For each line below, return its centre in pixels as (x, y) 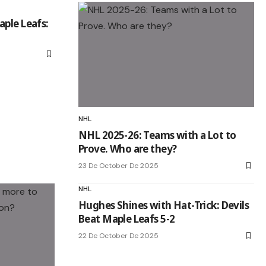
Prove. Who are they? (128, 149)
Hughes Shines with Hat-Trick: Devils (164, 205)
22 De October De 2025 (118, 236)
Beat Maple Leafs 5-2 (127, 219)
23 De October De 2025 (118, 166)
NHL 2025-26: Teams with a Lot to (157, 135)
